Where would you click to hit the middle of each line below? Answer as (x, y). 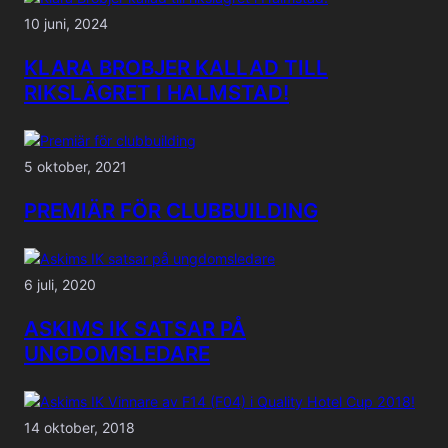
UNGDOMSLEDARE (117, 354)
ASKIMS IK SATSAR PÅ (135, 329)
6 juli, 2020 (60, 284)
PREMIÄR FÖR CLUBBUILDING (171, 211)
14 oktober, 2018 (79, 427)
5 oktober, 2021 (75, 166)
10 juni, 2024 (66, 23)
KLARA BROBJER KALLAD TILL (176, 68)
